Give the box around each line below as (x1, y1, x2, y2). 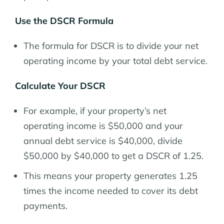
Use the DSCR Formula (15, 14, 113, 26)
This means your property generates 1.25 (23, 169, 197, 181)
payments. (23, 199, 67, 211)
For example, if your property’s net (23, 104, 166, 116)
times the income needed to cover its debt (23, 184, 198, 196)
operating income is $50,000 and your (23, 119, 183, 131)
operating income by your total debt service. (23, 54, 207, 66)
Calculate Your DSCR (15, 79, 105, 91)
